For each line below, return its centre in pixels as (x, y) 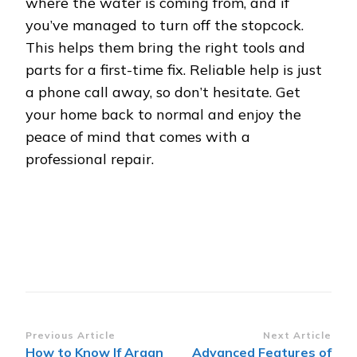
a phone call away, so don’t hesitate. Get (163, 92)
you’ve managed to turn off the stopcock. (165, 25)
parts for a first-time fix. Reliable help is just (174, 70)
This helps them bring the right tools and (165, 48)
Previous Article (71, 335)
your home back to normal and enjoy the (163, 115)
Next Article (297, 335)
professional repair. (90, 159)
